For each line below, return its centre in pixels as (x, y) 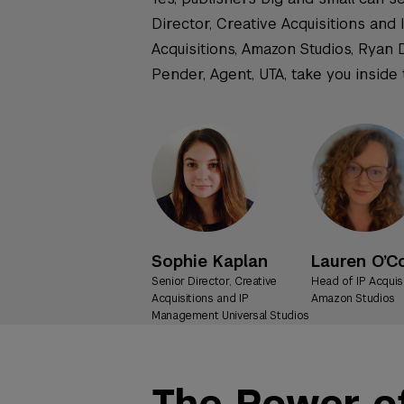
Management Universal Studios (230, 315)
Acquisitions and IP (200, 298)
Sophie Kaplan (210, 261)
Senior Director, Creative (214, 281)
